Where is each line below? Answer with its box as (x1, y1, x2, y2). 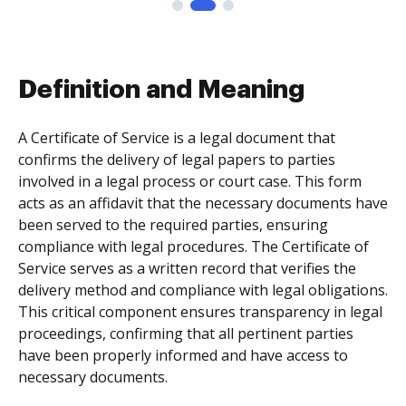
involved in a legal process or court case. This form (18, 171, 362, 191)
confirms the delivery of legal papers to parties (18, 150, 335, 169)
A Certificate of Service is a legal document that (18, 128, 335, 148)
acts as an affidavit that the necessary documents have (18, 193, 388, 213)
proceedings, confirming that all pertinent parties (18, 324, 353, 343)
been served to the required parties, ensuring (18, 215, 328, 235)
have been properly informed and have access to (18, 345, 348, 365)
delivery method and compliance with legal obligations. (18, 280, 388, 300)
